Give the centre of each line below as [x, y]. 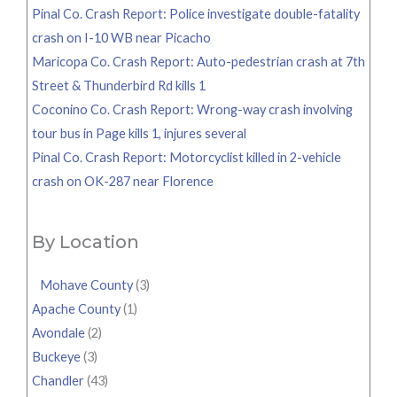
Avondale [58, 333]
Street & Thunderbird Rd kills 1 [119, 85]
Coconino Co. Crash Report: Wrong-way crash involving [192, 109]
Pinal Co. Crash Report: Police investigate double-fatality [196, 13]
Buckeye [56, 357]
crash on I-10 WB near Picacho [121, 37]
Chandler [58, 381]
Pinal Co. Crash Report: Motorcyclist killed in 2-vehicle [187, 157]
